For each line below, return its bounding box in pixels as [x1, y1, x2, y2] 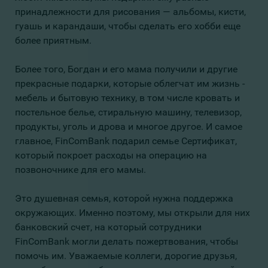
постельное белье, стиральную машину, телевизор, [15, 106, 242, 118]
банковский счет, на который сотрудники [15, 221, 202, 233]
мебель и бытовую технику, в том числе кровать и [15, 92, 240, 103]
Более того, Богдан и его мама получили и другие [15, 63, 237, 75]
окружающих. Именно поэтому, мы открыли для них [15, 207, 250, 218]
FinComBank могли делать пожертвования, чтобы [15, 236, 238, 247]
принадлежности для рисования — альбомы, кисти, [15, 6, 246, 17]
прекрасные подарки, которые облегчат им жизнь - [15, 78, 245, 89]
